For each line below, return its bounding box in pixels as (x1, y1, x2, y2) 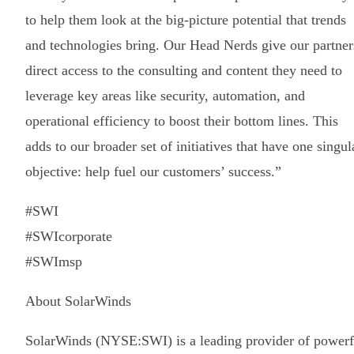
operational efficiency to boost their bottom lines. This (25, 112, 338, 129)
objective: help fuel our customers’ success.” (25, 163, 281, 179)
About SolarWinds (25, 292, 131, 309)
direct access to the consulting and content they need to (25, 62, 342, 78)
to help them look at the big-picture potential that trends (25, 11, 346, 28)
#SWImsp (25, 253, 82, 269)
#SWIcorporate (25, 228, 112, 244)
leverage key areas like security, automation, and (25, 87, 305, 104)
